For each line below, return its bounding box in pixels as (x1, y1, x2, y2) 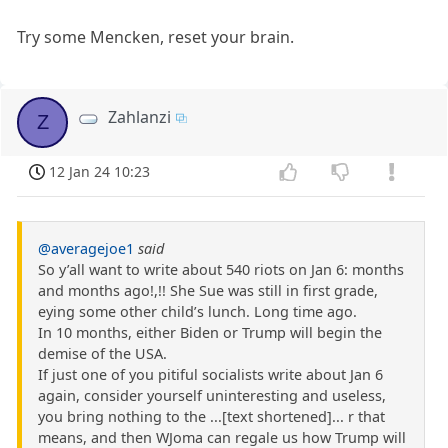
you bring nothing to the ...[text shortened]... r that (38, 406, 385, 426)
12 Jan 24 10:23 (49, 161, 151, 181)
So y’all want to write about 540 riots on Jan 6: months (38, 259, 404, 279)
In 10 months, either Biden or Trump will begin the (38, 322, 382, 342)
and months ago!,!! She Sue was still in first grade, (38, 280, 378, 300)
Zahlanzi (108, 105, 172, 128)
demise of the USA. (38, 343, 167, 363)
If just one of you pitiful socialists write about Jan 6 (38, 364, 383, 384)
